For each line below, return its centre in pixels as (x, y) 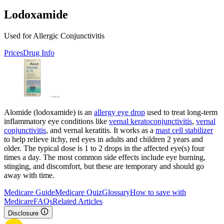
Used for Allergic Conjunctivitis (54, 35)
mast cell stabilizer (184, 130)
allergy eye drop (119, 112)
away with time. (29, 175)
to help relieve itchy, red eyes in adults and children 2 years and (103, 139)
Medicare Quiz (78, 192)
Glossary (116, 192)
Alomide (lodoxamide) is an (49, 112)
